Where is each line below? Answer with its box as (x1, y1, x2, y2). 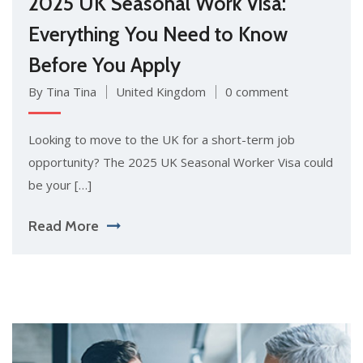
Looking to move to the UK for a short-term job (28, 130, 295, 147)
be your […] (28, 176, 92, 193)
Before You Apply (28, 52, 181, 77)
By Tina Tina (28, 83, 96, 100)
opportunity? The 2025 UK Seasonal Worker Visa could (28, 153, 333, 170)
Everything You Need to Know (28, 21, 288, 46)
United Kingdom (116, 83, 206, 100)
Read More (28, 216, 99, 235)
